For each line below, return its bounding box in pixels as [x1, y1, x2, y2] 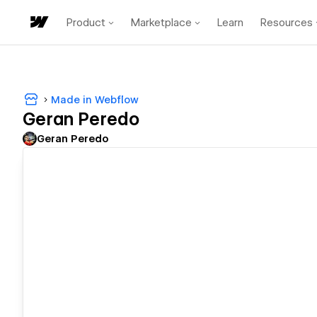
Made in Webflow [51, 93, 139, 105]
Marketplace [131, 16, 192, 29]
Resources [260, 16, 313, 29]
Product [67, 16, 105, 29]
